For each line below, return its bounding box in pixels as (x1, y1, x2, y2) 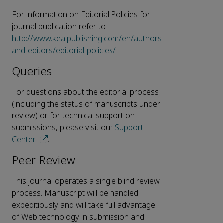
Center (12, 134, 36, 146)
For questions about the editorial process (12, 86, 159, 98)
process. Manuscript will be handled (12, 187, 138, 199)
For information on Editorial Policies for (12, 9, 150, 21)
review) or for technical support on (12, 110, 135, 122)
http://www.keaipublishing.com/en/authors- (12, 33, 164, 45)
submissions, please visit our (12, 122, 115, 134)
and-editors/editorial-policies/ (12, 45, 116, 57)
